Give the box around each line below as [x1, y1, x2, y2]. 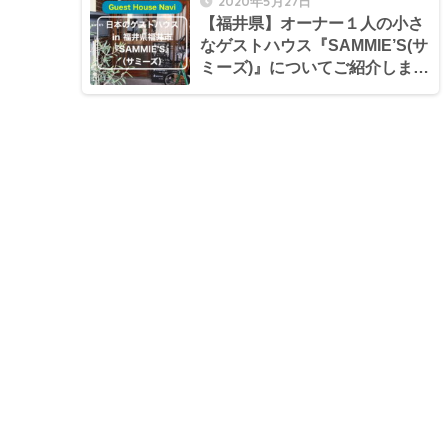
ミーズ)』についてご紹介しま [200, 58, 413, 76]
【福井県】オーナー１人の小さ [200, 14, 424, 32]
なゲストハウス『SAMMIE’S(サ [200, 36, 428, 54]
